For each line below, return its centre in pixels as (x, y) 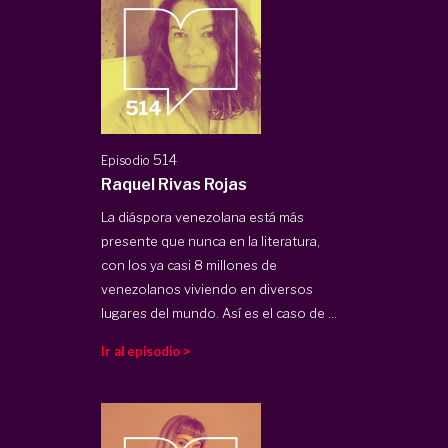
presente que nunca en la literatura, (211, 240)
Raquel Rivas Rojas (174, 184)
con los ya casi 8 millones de (189, 264)
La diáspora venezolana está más (203, 216)
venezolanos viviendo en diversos (207, 288)
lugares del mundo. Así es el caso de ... (219, 312)
